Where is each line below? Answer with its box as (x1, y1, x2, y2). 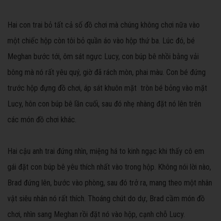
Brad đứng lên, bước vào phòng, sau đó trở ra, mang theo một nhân (7, 178, 212, 188)
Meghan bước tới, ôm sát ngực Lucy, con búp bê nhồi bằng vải (7, 52, 199, 62)
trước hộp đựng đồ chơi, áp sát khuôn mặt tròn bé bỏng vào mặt (7, 83, 207, 93)
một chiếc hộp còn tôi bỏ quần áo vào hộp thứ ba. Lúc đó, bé (7, 36, 195, 46)
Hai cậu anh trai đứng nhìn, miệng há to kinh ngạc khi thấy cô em (7, 147, 204, 156)
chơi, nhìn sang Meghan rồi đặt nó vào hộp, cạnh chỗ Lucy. (7, 210, 185, 220)
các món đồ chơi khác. (7, 115, 76, 125)
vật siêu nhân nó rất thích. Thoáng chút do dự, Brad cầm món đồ (7, 194, 205, 204)
